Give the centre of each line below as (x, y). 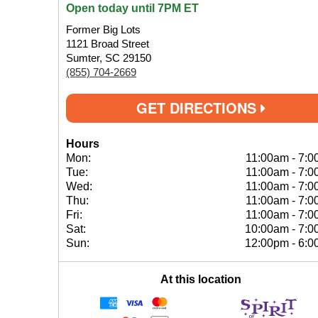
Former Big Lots (103, 29)
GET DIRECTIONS (198, 108)
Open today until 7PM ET (132, 8)
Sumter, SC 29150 (109, 58)
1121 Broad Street (108, 44)
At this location (201, 279)
